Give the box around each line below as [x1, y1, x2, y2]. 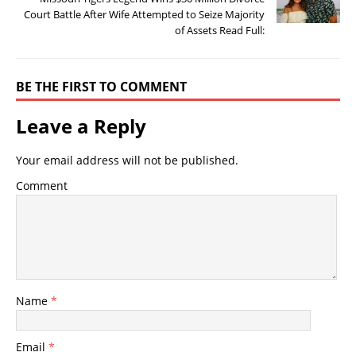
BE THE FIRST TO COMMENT [16, 78, 187, 96]
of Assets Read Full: [175, 23, 265, 38]
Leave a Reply [16, 113, 146, 140]
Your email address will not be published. [16, 153, 238, 168]
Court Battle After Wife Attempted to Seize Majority [24, 7, 265, 22]
